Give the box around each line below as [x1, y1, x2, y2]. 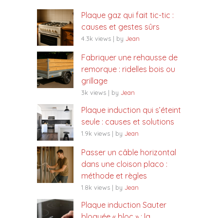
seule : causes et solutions [81, 117, 174, 127]
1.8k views [81, 183, 110, 192]
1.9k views [81, 129, 110, 138]
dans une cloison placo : [81, 159, 167, 169]
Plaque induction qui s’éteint [81, 105, 181, 115]
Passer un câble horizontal [81, 147, 176, 158]
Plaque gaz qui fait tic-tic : [81, 10, 174, 20]
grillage [81, 76, 108, 86]
